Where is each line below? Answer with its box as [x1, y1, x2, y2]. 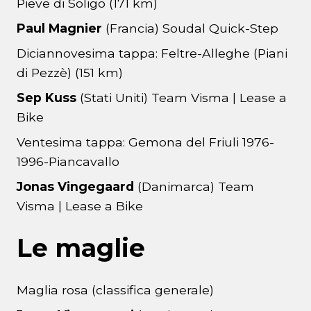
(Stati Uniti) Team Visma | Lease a [76, 90, 287, 106]
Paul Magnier [17, 21, 106, 36]
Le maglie [17, 233, 145, 264]
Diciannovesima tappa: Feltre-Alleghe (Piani [17, 46, 287, 61]
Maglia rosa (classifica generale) [17, 283, 214, 298]
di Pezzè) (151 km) [17, 65, 123, 81]
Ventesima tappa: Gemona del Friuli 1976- [17, 135, 274, 150]
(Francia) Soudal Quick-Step [106, 21, 278, 36]
